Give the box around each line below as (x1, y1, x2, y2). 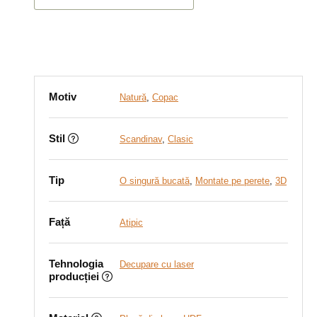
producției (49, 270, 99, 282)
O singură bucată (120, 175, 190, 186)
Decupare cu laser (120, 259, 194, 270)
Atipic (120, 217, 143, 228)
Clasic (168, 134, 193, 144)
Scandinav (120, 134, 162, 144)
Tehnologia (49, 258, 103, 270)
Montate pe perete (195, 175, 270, 186)
